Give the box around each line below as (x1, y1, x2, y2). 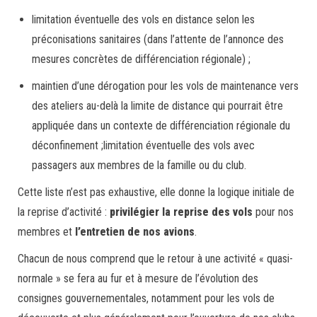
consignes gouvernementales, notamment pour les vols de (18, 292, 275, 305)
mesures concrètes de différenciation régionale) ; (32, 52, 250, 66)
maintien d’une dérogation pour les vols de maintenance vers (32, 79, 299, 93)
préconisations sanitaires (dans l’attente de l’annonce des (32, 33, 284, 46)
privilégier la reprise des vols (110, 205, 253, 219)
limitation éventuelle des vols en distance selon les (32, 13, 255, 26)
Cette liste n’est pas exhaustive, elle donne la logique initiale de (18, 185, 294, 199)
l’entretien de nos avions (75, 225, 195, 238)
